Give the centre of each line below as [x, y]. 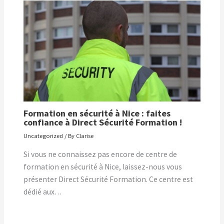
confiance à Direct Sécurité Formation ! [103, 122]
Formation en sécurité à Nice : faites [97, 113]
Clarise [85, 135]
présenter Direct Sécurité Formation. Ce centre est [108, 179]
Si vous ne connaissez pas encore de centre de [100, 154]
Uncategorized [43, 135]
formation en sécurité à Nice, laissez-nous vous [103, 167]
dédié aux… [43, 192]
